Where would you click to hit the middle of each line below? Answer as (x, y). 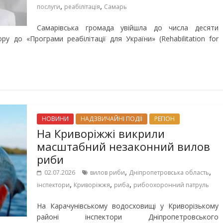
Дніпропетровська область (169, 172)
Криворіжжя (92, 185)
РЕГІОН (165, 119)
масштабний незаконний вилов (123, 146)
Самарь (115, 7)
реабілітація (82, 7)
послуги (49, 7)
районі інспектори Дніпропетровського (128, 217)
